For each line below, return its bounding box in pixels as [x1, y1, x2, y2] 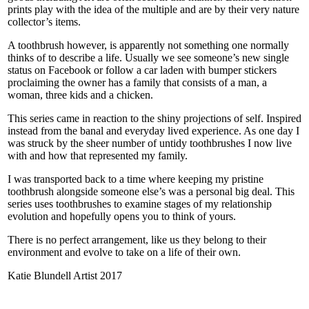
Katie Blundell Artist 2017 [8, 270, 122, 282]
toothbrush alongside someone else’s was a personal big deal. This [8, 186, 295, 198]
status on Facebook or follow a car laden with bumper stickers [8, 64, 277, 77]
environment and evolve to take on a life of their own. [8, 246, 241, 259]
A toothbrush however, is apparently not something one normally [8, 39, 289, 52]
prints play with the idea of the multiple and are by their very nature [8, 3, 299, 16]
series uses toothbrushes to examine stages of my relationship [8, 198, 272, 210]
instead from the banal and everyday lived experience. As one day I [8, 125, 299, 137]
